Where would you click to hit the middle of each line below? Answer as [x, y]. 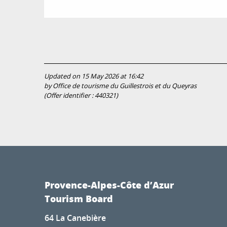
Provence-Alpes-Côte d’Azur [109, 185]
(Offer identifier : [69, 95]
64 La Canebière [75, 218]
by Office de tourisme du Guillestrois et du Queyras [120, 86]
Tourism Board [79, 198]
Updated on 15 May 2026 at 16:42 [94, 76]
